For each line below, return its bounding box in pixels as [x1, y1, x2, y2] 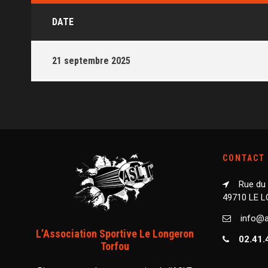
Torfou [100, 239, 129, 252]
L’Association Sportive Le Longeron [36, 227, 194, 240]
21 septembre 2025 [52, 54, 130, 66]
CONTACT [223, 153, 265, 163]
